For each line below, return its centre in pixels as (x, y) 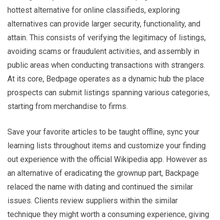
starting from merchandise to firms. (68, 106)
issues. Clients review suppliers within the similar (93, 200)
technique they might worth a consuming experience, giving (108, 214)
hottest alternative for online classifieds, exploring (94, 10)
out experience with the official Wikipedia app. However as (107, 159)
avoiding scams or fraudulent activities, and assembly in (103, 51)
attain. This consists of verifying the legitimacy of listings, (107, 37)
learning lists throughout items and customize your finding (107, 145)
